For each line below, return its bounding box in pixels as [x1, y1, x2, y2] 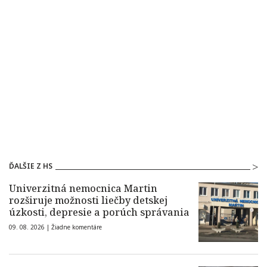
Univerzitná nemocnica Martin [9, 182, 157, 195]
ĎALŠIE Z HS [9, 161, 52, 171]
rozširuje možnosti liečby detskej [9, 194, 167, 207]
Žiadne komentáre [51, 223, 102, 231]
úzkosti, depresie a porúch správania [9, 206, 190, 219]
